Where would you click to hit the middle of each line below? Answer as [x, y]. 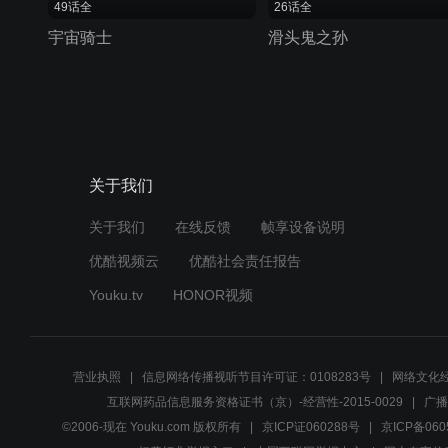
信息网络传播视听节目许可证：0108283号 [256, 376]
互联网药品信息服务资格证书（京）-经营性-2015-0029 [255, 401]
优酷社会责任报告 [244, 260]
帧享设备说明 [302, 226]
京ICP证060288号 [310, 426]
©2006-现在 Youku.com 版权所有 [151, 426]
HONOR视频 [212, 294]
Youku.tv [115, 294]
